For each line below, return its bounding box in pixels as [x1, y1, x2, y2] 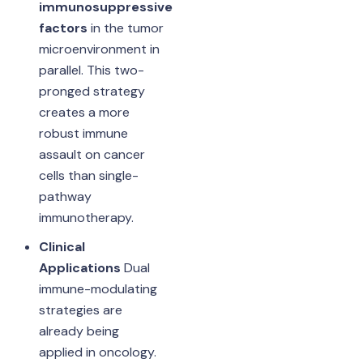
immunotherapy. [38, 208, 134, 226]
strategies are [38, 301, 122, 318]
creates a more [38, 103, 130, 121]
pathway [38, 187, 92, 205]
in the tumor [87, 19, 164, 36]
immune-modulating [38, 280, 157, 297]
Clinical [38, 237, 85, 255]
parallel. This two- [38, 61, 144, 79]
